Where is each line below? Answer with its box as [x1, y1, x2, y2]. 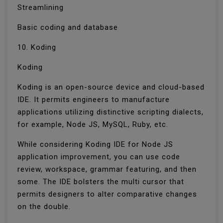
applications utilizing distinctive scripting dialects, [17, 108, 204, 117]
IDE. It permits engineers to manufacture [17, 95, 170, 105]
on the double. [17, 202, 73, 212]
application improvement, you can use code [17, 152, 180, 162]
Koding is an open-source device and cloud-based [17, 83, 205, 92]
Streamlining [17, 3, 66, 12]
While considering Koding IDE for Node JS [17, 140, 173, 149]
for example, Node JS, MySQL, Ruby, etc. [17, 120, 171, 129]
